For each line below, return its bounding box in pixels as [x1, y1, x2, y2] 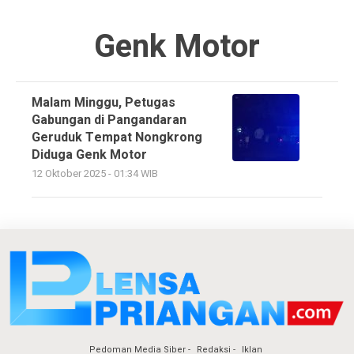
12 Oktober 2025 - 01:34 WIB [32, 166, 158, 181]
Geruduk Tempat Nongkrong [32, 127, 202, 147]
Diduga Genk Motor [32, 145, 147, 164]
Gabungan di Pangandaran [32, 110, 186, 130]
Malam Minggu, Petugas [32, 92, 175, 112]
